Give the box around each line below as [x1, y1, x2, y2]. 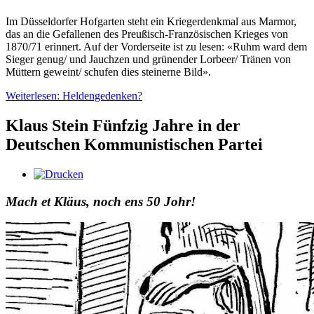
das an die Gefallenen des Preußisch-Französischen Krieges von [6, 28, 288, 41]
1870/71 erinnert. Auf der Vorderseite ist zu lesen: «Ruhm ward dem [6, 41, 307, 53]
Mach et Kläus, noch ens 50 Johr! [6, 193, 196, 209]
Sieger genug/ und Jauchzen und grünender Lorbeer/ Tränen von [6, 53, 291, 66]
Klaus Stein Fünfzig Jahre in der [6, 116, 240, 135]
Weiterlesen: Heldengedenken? [6, 90, 142, 102]
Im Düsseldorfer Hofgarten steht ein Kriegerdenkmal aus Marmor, [6, 15, 296, 28]
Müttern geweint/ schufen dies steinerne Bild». [6, 66, 211, 78]
